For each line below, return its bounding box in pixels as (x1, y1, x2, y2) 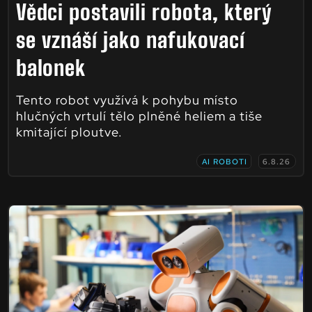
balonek (15, 54, 86, 80)
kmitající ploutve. (15, 123, 123, 140)
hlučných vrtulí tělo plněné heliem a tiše (15, 107, 263, 124)
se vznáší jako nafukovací (15, 26, 245, 52)
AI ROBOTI (202, 156, 248, 166)
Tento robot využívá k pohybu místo (15, 91, 238, 108)
